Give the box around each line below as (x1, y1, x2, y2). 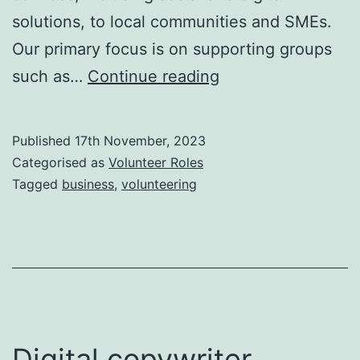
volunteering (121, 175, 197, 192)
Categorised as (12, 153, 108, 170)
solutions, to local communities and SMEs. (12, 11, 332, 31)
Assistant (219, 120, 288, 140)
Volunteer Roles (108, 153, 203, 170)
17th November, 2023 (75, 132, 206, 149)
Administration (219, 92, 328, 112)
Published (12, 132, 75, 149)
